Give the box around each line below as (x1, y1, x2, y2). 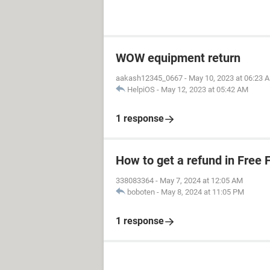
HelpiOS (127, 85, 155, 94)
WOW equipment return (116, 51, 240, 65)
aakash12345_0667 (116, 74, 183, 83)
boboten (127, 187, 155, 196)
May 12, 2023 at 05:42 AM (161, 85, 248, 94)
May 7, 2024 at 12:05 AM (160, 176, 243, 185)
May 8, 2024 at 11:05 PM (161, 187, 244, 196)
